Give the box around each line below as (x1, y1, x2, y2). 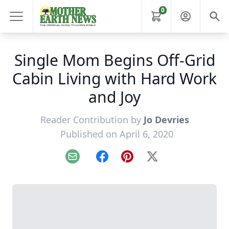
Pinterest (126, 156, 162, 168)
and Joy (88, 86, 141, 107)
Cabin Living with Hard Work (12, 68, 217, 89)
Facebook (101, 156, 139, 168)
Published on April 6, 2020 (60, 128, 173, 140)
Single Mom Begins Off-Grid (14, 50, 215, 71)
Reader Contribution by (40, 113, 144, 126)
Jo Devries (143, 113, 189, 126)
